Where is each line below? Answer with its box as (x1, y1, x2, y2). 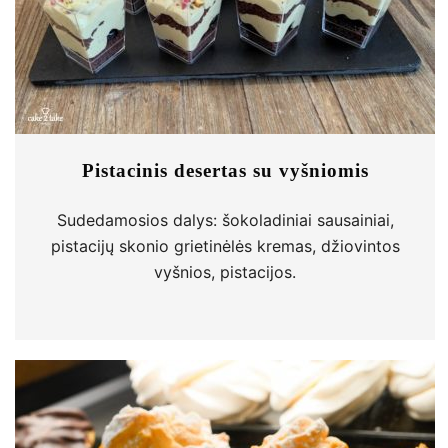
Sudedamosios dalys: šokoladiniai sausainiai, (56, 210, 394, 230)
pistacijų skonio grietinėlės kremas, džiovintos (50, 236, 400, 256)
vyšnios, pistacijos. (154, 262, 296, 282)
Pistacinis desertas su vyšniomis (81, 160, 369, 181)
